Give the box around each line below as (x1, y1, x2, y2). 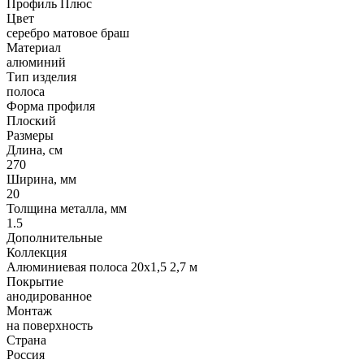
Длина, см (6, 143, 63, 158)
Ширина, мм (6, 172, 76, 187)
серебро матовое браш (6, 26, 129, 41)
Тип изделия (6, 70, 76, 84)
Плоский (6, 114, 56, 128)
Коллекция (6, 245, 67, 260)
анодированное (6, 289, 92, 304)
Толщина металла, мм (6, 201, 127, 216)
